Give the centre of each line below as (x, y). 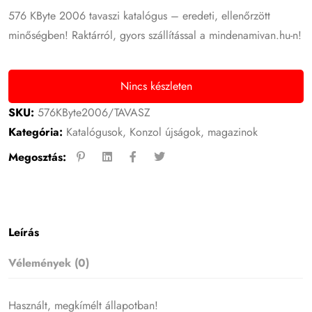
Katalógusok (95, 132)
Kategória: (36, 132)
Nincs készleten (156, 86)
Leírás (24, 232)
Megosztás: (38, 157)
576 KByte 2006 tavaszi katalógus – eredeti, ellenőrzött (140, 15)
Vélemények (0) (49, 263)
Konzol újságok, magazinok (194, 132)
